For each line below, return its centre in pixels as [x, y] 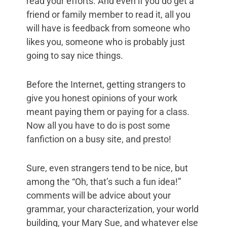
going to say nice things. [75, 56]
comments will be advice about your [99, 196]
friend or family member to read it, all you [108, 15]
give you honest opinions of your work [102, 98]
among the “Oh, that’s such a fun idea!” [104, 182]
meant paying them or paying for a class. [108, 112]
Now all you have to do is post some [98, 126]
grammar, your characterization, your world [112, 209]
